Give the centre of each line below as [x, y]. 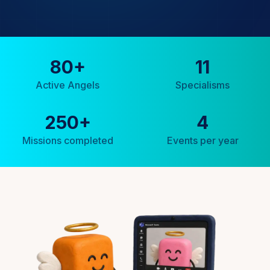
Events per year [202, 140]
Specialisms [202, 85]
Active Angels [67, 85]
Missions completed [67, 140]
